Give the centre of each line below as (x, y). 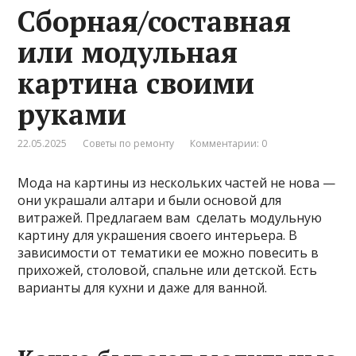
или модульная (128, 52)
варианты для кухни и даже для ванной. (143, 287)
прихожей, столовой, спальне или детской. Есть (168, 270)
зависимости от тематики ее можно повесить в (168, 252)
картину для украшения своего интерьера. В (158, 235)
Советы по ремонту (129, 143)
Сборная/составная (155, 21)
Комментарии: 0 (229, 143)
